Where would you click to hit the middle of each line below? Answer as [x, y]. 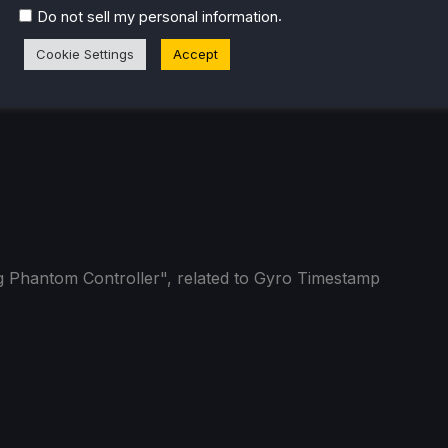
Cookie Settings [85, 53]
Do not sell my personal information [157, 16]
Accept [195, 53]
